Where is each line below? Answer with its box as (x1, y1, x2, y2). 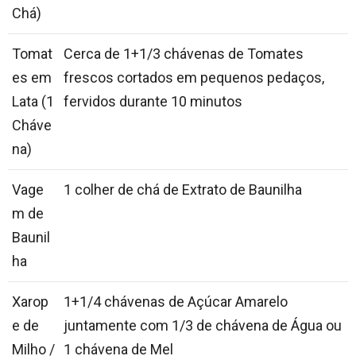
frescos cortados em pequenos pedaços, (64, 69, 324, 87)
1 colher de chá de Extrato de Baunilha (64, 181, 302, 199)
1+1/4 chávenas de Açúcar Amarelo (64, 293, 288, 311)
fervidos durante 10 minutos (64, 93, 242, 110)
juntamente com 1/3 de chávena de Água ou (64, 317, 342, 335)
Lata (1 (12, 93, 54, 110)
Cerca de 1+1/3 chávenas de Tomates (64, 45, 304, 63)
